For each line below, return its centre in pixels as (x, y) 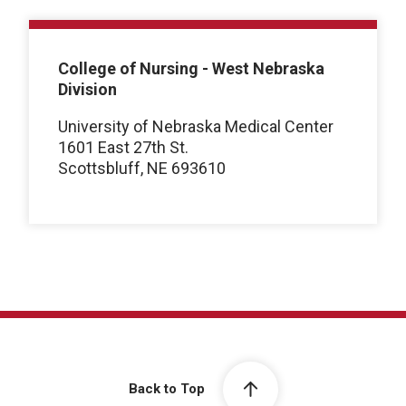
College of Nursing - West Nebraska (191, 68)
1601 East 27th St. (123, 147)
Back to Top (166, 388)
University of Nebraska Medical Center (196, 126)
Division (87, 89)
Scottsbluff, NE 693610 (142, 168)
